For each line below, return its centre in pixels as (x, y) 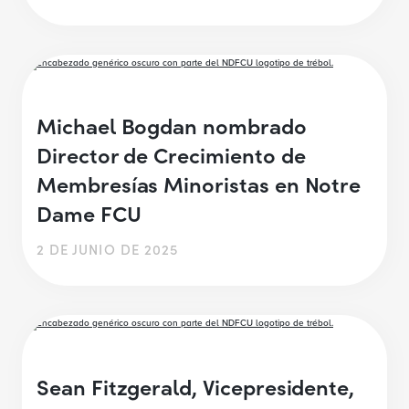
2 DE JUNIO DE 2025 (108, 249)
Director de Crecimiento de (171, 154)
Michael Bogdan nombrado (172, 125)
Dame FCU (89, 213)
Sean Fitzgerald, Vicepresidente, (196, 385)
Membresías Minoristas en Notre (199, 184)
